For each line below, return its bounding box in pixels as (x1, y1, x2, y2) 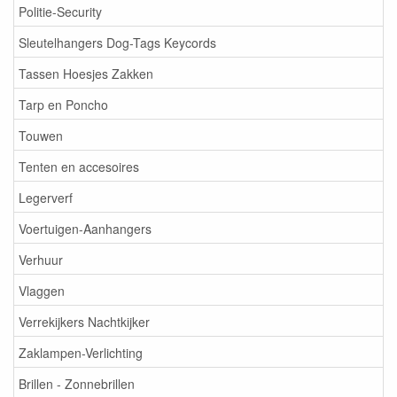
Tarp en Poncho (19, 95, 108, 113)
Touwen (19, 126, 63, 144)
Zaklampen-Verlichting (19, 343, 143, 362)
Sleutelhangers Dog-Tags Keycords (19, 33, 216, 51)
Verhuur (19, 250, 63, 269)
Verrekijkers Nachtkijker (19, 312, 150, 331)
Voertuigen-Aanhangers (19, 219, 152, 237)
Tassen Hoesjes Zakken (19, 64, 153, 82)
